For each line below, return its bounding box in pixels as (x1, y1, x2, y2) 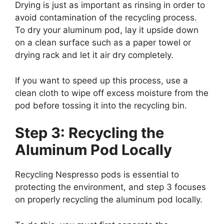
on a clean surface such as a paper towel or (15, 37, 191, 48)
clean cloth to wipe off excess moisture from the (15, 87, 208, 98)
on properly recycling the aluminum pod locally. (15, 194, 202, 205)
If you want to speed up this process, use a (15, 75, 188, 85)
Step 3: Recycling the (15, 124, 164, 142)
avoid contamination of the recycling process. (15, 12, 197, 23)
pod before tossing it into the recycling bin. (15, 100, 187, 110)
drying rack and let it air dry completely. (15, 50, 173, 60)
